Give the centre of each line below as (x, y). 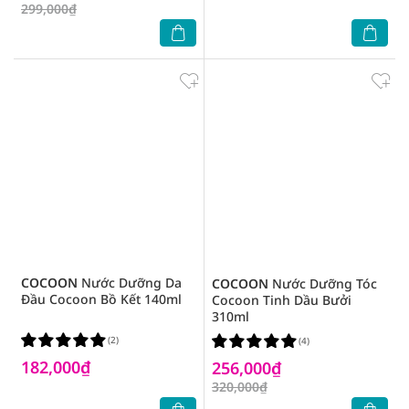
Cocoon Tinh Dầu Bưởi (282, 300)
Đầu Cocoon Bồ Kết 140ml (101, 299)
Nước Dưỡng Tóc (323, 283)
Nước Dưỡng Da (130, 283)
